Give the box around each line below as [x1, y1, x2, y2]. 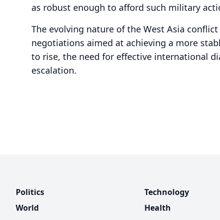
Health [144, 202, 171, 214]
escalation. [31, 64, 77, 76]
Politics [16, 187, 44, 198]
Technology [144, 187, 190, 198]
